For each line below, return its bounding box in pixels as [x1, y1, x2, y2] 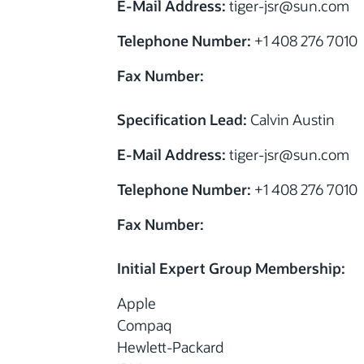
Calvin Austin [247, 110, 335, 130]
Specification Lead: [117, 110, 247, 130]
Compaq [117, 315, 172, 336]
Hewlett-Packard [117, 337, 224, 357]
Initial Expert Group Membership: [117, 258, 345, 279]
